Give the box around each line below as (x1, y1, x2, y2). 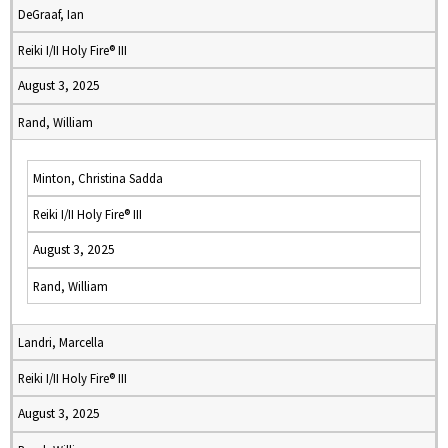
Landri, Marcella (18, 334, 104, 350)
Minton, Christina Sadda (33, 170, 163, 186)
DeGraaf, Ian (18, 6, 84, 22)
